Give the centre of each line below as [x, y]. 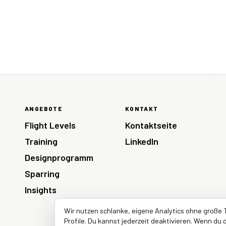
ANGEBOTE [43, 108]
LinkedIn [142, 141]
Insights [40, 189]
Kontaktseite [151, 125]
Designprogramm [59, 157]
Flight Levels [50, 125]
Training [41, 141]
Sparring [42, 173]
